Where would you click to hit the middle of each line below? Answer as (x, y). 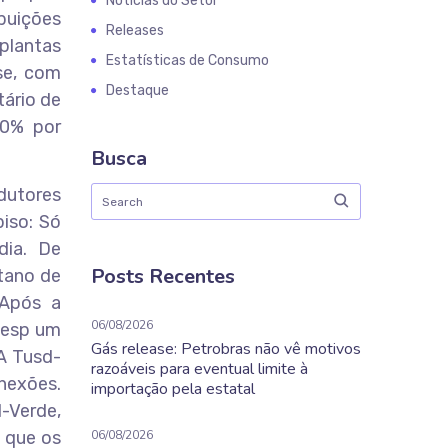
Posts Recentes (163, 276)
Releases (135, 30)
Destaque (137, 90)
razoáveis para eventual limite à (199, 369)
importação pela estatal (173, 389)
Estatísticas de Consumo (187, 60)
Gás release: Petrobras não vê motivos (226, 349)
